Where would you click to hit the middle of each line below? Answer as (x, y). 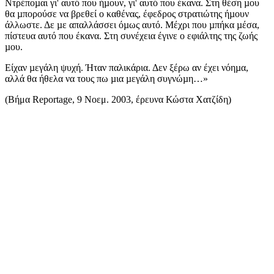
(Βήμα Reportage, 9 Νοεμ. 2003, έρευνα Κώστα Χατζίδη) (118, 100)
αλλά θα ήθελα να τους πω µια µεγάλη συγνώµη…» (106, 79)
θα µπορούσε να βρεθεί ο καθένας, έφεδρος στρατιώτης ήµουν (127, 14)
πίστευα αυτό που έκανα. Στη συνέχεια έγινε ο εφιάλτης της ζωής (131, 36)
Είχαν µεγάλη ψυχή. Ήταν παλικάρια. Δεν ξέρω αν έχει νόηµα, (127, 68)
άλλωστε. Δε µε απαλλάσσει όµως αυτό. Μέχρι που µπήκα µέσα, (132, 25)
